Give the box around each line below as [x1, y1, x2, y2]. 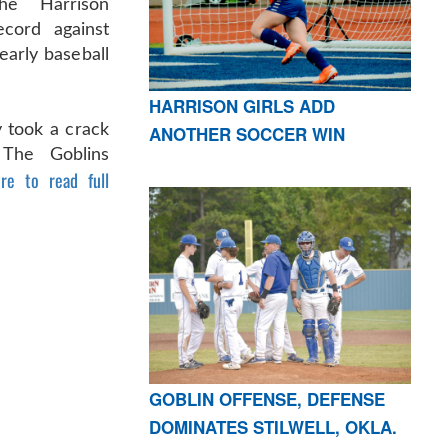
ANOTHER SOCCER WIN [148, 121, 345, 146]
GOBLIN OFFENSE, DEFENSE [148, 386, 385, 411]
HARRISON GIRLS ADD [148, 93, 335, 118]
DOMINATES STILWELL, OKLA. [148, 414, 397, 439]
